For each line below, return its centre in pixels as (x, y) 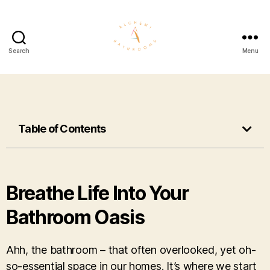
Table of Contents (62, 128)
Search (19, 50)
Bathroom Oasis (75, 217)
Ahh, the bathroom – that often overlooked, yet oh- (131, 250)
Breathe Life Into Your (97, 193)
